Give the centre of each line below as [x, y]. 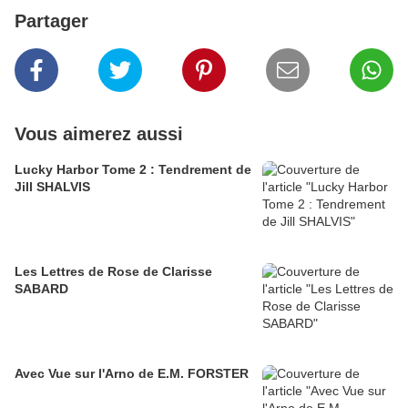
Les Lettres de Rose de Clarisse [113, 272]
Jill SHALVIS [52, 187]
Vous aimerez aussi [99, 134]
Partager [51, 21]
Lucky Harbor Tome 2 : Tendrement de [133, 170]
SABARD [41, 289]
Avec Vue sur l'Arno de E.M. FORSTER [132, 374]
